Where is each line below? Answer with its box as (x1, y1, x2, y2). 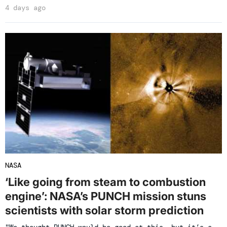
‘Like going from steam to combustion (5, 175, 206, 189)
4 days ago (5, 3, 46, 13)
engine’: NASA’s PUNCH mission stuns (5, 190, 206, 203)
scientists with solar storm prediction (5, 204, 204, 217)
